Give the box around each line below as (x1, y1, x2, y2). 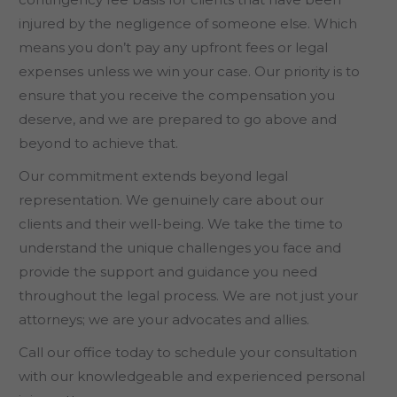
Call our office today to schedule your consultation (19, 343, 357, 361)
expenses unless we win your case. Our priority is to (19, 62, 360, 80)
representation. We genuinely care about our (19, 191, 323, 208)
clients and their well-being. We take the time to (19, 214, 343, 232)
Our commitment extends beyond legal (19, 167, 288, 184)
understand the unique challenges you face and (19, 238, 341, 256)
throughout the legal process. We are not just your (19, 286, 358, 304)
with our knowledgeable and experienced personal (19, 367, 365, 385)
